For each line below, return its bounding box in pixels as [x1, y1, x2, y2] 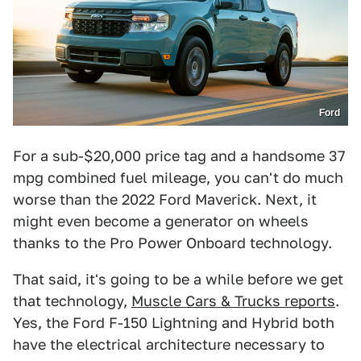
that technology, [13, 293, 131, 310]
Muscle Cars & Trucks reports [131, 293, 335, 310]
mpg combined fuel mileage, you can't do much [13, 169, 343, 187]
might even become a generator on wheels [13, 213, 309, 230]
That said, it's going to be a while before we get [13, 271, 343, 288]
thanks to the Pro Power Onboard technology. [13, 234, 332, 252]
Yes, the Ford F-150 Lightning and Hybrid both [13, 314, 334, 332]
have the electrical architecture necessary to [13, 336, 325, 354]
